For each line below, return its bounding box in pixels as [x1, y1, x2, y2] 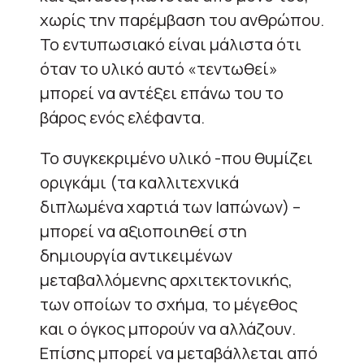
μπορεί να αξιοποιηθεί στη [40, 220, 247, 242]
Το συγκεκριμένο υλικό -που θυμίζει [40, 147, 313, 169]
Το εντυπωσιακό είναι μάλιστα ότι [40, 33, 301, 55]
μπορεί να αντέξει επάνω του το [40, 82, 284, 104]
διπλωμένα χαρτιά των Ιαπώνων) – [40, 196, 301, 218]
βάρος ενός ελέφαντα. [40, 106, 205, 128]
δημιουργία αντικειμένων [40, 245, 232, 266]
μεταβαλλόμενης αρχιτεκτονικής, [40, 269, 292, 291]
